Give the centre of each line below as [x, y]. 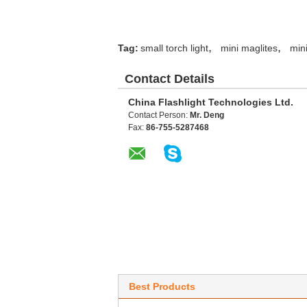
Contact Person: [159, 115]
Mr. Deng [207, 115]
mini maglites [249, 48]
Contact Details [170, 79]
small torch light [174, 48]
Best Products [162, 286]
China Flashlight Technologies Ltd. [211, 102]
